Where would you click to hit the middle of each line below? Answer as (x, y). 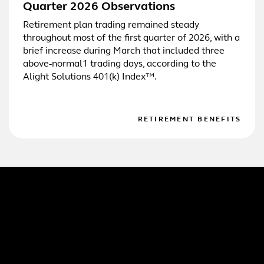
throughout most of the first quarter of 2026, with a (131, 38)
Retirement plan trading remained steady (111, 25)
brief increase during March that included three (123, 51)
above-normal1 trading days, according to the (119, 64)
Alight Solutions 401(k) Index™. (90, 77)
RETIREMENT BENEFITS (189, 119)
